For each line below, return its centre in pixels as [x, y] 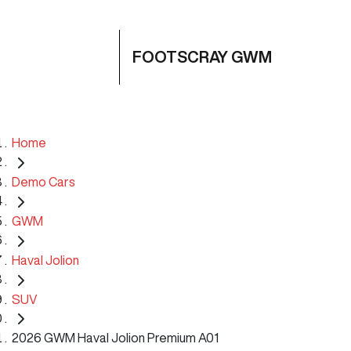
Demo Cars [43, 181]
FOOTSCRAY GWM [202, 57]
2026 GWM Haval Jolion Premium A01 [115, 338]
